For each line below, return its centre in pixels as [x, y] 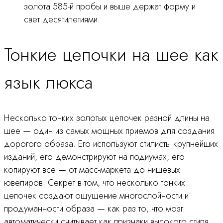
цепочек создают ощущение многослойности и [96, 195]
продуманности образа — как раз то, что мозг [94, 208]
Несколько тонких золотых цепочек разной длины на [107, 118]
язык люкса [49, 82]
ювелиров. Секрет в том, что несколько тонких [95, 182]
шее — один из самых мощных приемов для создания [109, 131]
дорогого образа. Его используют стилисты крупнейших [111, 144]
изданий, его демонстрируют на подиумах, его [94, 157]
